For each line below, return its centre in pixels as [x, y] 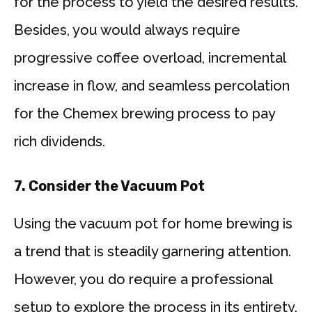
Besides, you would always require [127, 30]
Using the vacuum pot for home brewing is [153, 224]
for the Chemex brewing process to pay [145, 114]
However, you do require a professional [143, 280]
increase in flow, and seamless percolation [152, 86]
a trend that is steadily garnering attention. [153, 252]
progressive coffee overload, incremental [150, 58]
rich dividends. [60, 142]
